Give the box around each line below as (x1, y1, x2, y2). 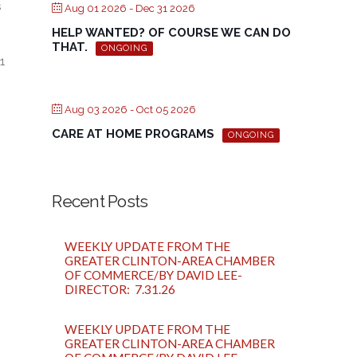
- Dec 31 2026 (127, 2, 196, 15)
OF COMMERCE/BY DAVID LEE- (65, 267, 243, 282)
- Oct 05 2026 (127, 104, 197, 116)
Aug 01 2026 (65, 2, 127, 15)
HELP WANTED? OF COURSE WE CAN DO (52, 25, 292, 41)
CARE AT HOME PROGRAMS (52, 127, 215, 142)
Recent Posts (52, 190, 148, 211)
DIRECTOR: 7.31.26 (65, 281, 176, 296)
